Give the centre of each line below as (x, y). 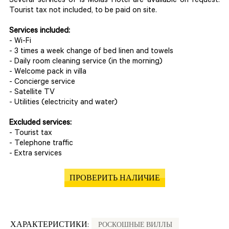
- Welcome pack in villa (48, 72)
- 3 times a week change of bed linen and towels (92, 52)
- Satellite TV (32, 93)
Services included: (40, 31)
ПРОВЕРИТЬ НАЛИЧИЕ (114, 179)
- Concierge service (42, 83)
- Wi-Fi (20, 42)
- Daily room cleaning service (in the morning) (86, 62)
